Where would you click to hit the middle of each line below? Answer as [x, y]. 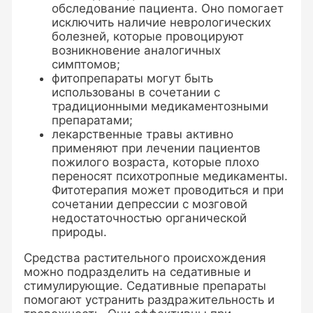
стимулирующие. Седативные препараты [145, 285]
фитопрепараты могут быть [133, 78]
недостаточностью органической [150, 218]
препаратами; [93, 120]
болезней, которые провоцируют [148, 36]
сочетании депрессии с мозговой [150, 204]
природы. [80, 232]
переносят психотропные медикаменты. [170, 176]
